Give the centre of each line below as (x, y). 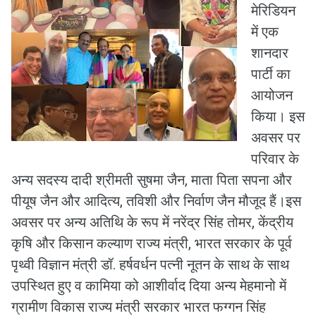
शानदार (270, 53)
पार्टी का (271, 74)
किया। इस (278, 116)
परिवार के (275, 159)
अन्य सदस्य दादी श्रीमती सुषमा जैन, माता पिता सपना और (152, 180)
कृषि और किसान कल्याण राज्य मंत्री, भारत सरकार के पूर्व (152, 243)
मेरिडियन (273, 11)
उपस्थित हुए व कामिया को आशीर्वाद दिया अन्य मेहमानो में (149, 286)
